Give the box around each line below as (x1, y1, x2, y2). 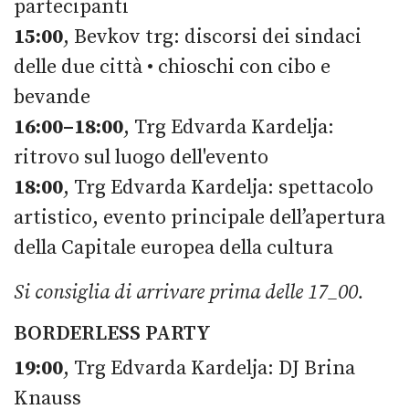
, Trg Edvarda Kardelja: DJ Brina (63, 355, 355, 381)
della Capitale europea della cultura (14, 235, 338, 260)
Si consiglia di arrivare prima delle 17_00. (14, 279, 364, 305)
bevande (14, 84, 95, 110)
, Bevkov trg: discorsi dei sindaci (63, 24, 362, 49)
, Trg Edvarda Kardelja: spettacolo (63, 174, 373, 200)
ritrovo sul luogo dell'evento (14, 144, 268, 170)
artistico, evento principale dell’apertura (14, 204, 385, 230)
